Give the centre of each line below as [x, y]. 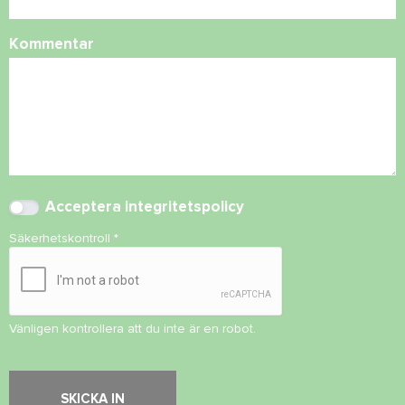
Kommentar [52, 44]
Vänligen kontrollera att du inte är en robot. [132, 329]
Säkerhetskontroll [61, 239]
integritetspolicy [184, 207]
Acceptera [85, 207]
